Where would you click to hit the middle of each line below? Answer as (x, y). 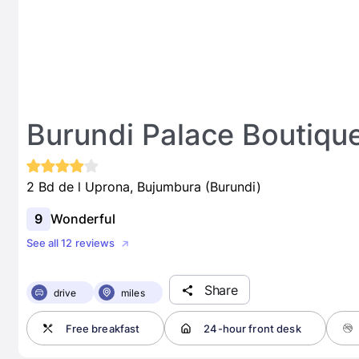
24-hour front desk (252, 328)
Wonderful (83, 219)
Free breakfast (103, 328)
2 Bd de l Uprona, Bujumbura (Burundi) (143, 187)
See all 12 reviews (71, 243)
